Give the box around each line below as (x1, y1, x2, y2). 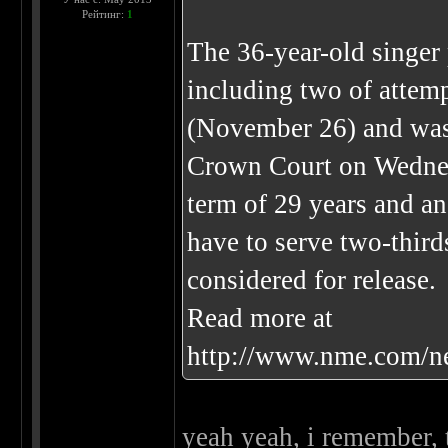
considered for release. (187, 265, 437, 296)
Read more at (187, 303, 334, 334)
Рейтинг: (81, 8, 127, 21)
